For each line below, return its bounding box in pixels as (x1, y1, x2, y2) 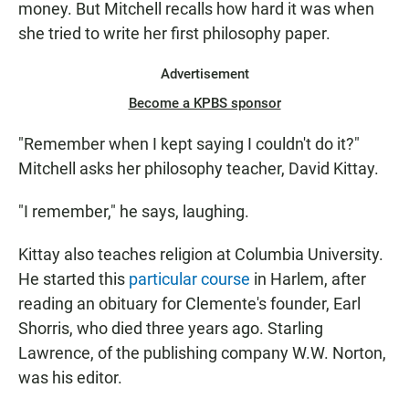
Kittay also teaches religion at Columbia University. (18, 245, 383, 265)
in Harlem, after (250, 269, 366, 289)
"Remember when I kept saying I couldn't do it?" (18, 134, 360, 154)
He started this (18, 269, 129, 289)
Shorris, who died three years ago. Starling (18, 319, 323, 339)
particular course (129, 269, 250, 289)
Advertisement (160, 66, 249, 83)
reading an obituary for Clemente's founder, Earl (18, 294, 361, 314)
